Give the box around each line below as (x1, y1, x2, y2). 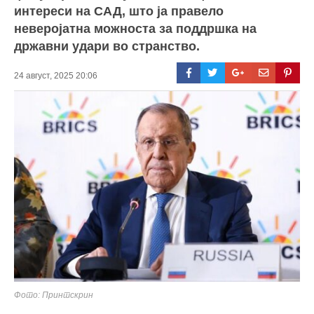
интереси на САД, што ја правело (14, 4, 224, 18)
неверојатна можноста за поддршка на (14, 21, 257, 36)
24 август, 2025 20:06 (14, 70, 97, 81)
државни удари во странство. (14, 39, 200, 53)
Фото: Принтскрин (14, 289, 93, 300)
